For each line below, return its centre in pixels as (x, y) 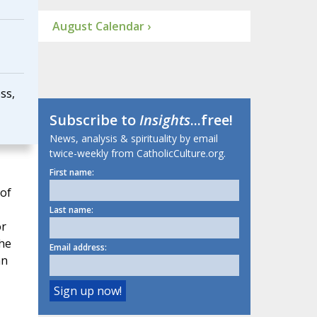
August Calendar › (101, 27)
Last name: (71, 210)
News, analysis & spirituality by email (133, 139)
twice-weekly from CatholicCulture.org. (137, 154)
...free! (211, 120)
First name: (71, 173)
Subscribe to (94, 120)
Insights (165, 120)
